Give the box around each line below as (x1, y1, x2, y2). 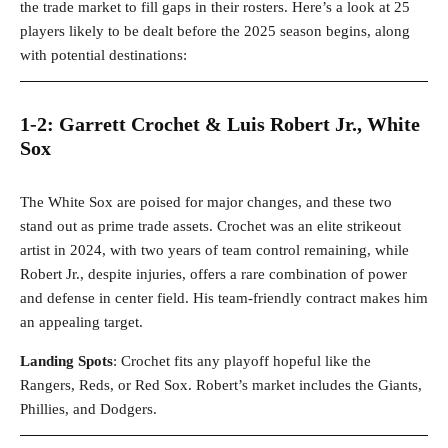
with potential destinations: (20, 47, 187, 64)
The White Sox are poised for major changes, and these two (20, 194, 392, 211)
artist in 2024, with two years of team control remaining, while (20, 242, 409, 259)
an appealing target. (20, 314, 143, 331)
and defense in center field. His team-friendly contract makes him (20, 290, 428, 307)
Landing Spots (20, 353, 113, 370)
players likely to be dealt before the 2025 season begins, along (20, 23, 410, 40)
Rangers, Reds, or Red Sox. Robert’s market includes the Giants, (20, 377, 422, 394)
